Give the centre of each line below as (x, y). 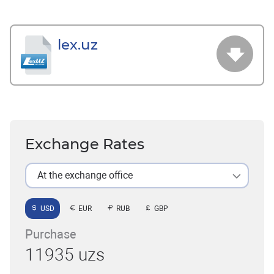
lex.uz (78, 44)
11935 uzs (65, 255)
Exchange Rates (85, 144)
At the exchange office (85, 175)
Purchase (51, 234)
